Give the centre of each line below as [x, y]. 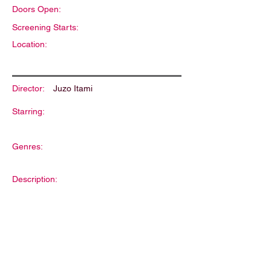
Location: [30, 44]
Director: [28, 88]
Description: [35, 179]
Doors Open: [37, 9]
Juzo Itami [73, 88]
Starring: [28, 111]
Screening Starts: [45, 27]
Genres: [28, 146]
